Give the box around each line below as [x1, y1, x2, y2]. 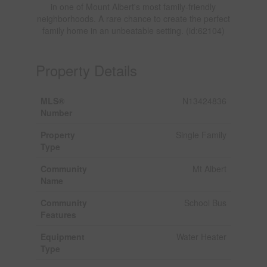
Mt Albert [192, 162, 226, 175]
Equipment [40, 230, 85, 243]
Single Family [175, 128, 226, 141]
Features [40, 208, 76, 221]
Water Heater [176, 230, 226, 243]
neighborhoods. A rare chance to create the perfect [36, 12, 230, 24]
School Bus [184, 196, 226, 209]
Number [40, 106, 72, 119]
